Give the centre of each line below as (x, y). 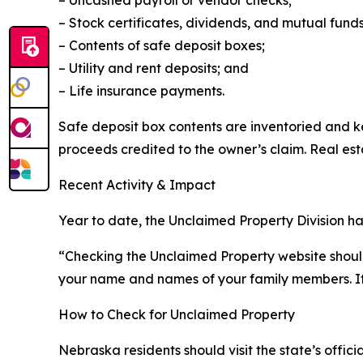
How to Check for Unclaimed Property (177, 314)
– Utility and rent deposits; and (154, 68)
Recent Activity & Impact (137, 185)
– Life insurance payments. (141, 91)
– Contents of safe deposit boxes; (162, 45)
